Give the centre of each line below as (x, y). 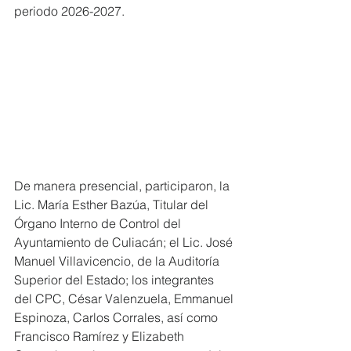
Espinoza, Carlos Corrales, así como (118, 317)
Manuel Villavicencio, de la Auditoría (118, 261)
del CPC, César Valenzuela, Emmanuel (125, 298)
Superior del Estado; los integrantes (116, 279)
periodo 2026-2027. (69, 11)
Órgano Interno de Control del (99, 223)
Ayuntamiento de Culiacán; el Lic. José (125, 242)
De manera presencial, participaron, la (123, 185)
